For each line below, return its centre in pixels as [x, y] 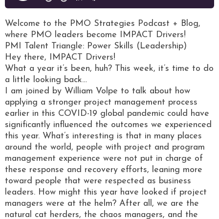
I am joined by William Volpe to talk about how [98, 91]
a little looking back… [46, 80]
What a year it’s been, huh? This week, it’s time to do [109, 68]
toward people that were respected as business [98, 181]
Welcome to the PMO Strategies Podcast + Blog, [103, 23]
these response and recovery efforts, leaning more [104, 170]
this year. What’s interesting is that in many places [103, 136]
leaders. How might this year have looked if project [106, 192]
